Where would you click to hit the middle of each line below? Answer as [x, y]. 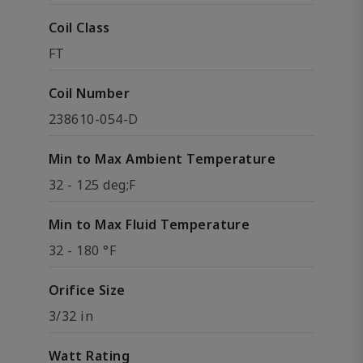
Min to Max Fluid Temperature [149, 224]
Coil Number [90, 93]
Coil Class [79, 28]
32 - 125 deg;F [92, 185]
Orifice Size [87, 290]
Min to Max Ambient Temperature [162, 159]
